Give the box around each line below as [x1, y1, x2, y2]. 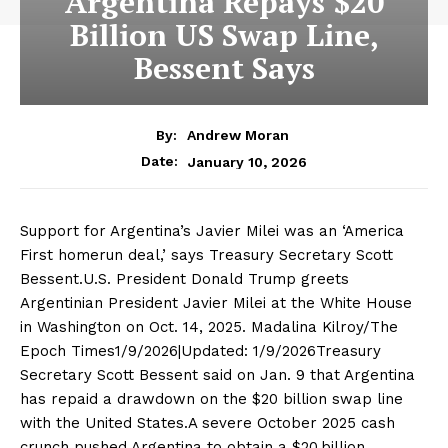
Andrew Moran [187, 127, 289, 144]
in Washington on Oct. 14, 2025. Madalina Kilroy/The [20, 318, 398, 337]
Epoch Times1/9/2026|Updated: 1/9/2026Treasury [20, 342, 381, 361]
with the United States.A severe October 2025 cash [20, 414, 395, 433]
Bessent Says [133, 48, 315, 89]
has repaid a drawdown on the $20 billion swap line [20, 390, 403, 409]
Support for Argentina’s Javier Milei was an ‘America [20, 222, 404, 241]
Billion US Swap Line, [69, 15, 379, 56]
